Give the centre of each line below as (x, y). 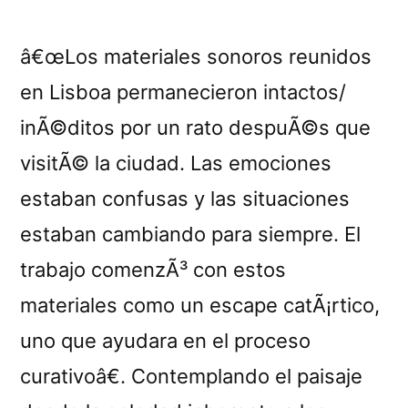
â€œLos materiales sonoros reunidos (196, 56)
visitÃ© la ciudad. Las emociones (176, 163)
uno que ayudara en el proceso (165, 340)
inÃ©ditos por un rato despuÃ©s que (195, 127)
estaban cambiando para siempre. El (190, 234)
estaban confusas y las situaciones (185, 198)
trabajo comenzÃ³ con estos (153, 269)
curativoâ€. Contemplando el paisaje (191, 376)
